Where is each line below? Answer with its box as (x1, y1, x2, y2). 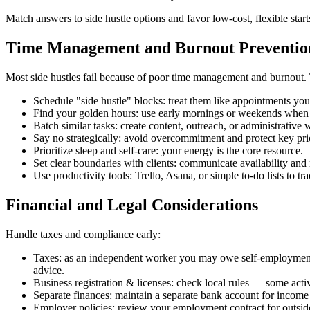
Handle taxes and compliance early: (6, 228, 161, 240)
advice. (33, 264, 64, 276)
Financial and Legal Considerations (6, 195, 258, 214)
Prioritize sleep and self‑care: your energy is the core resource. (33, 144, 303, 156)
